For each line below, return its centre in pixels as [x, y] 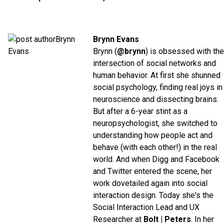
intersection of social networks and [154, 63]
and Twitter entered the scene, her [152, 171]
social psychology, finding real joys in [158, 87]
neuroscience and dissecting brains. [156, 99]
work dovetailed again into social [150, 183]
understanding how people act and [153, 135]
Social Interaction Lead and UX [146, 207]
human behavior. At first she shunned [157, 75]
